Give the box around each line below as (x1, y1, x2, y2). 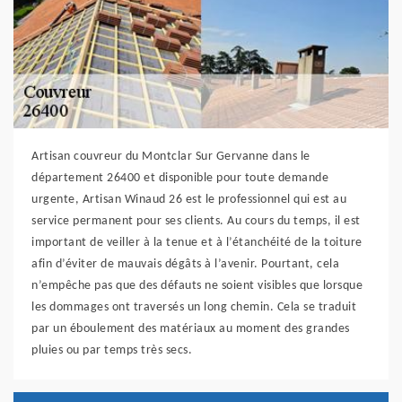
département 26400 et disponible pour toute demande (31, 171, 328, 186)
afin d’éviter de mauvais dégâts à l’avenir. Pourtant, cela (31, 258, 339, 272)
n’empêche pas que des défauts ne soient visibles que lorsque (31, 279, 363, 293)
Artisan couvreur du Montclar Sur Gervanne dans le (31, 150, 310, 164)
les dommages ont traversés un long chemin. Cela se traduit (31, 301, 356, 315)
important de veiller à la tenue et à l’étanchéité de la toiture (31, 236, 363, 250)
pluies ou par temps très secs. (31, 344, 192, 358)
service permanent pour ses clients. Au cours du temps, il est (31, 214, 361, 229)
